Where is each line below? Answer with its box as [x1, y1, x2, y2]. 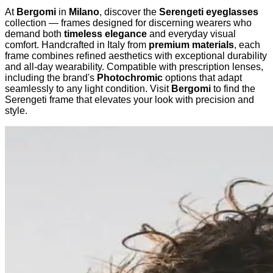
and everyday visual [147, 29, 236, 40]
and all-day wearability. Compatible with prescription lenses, [5, 62, 263, 73]
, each [234, 40, 260, 51]
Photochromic [97, 73, 163, 83]
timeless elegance [64, 29, 147, 40]
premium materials [149, 40, 234, 51]
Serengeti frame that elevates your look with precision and [5, 94, 254, 105]
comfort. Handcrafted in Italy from [5, 40, 149, 51]
